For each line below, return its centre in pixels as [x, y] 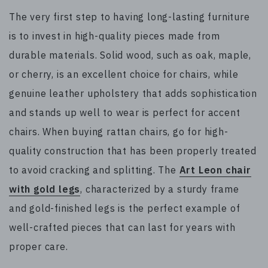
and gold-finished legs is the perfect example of [125, 208]
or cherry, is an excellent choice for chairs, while [124, 74]
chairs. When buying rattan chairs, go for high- [119, 131]
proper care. [39, 246]
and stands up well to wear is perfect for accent [125, 112]
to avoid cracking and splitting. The [94, 170]
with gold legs [45, 189]
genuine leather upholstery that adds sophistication [133, 93]
